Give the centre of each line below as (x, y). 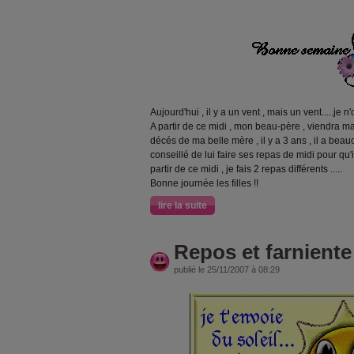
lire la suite (183, 205)
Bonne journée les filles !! (204, 183)
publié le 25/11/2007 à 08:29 (227, 269)
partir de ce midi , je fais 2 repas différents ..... (246, 169)
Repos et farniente (263, 252)
